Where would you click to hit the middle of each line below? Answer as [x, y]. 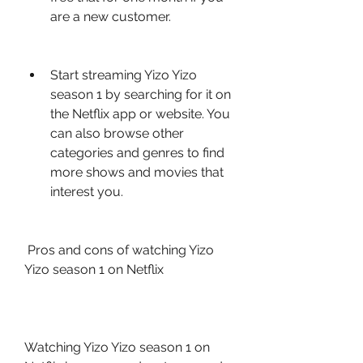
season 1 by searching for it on [141, 94]
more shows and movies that [137, 172]
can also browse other [117, 133]
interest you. [87, 192]
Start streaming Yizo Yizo [124, 75]
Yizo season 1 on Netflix [94, 269]
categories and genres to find [137, 153]
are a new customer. [111, 17]
